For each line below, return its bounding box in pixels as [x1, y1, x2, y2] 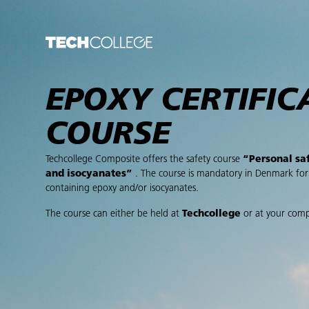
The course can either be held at [45, 209, 182, 220]
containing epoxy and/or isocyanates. [45, 183, 199, 195]
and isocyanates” [45, 169, 132, 180]
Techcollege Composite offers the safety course [45, 154, 243, 166]
